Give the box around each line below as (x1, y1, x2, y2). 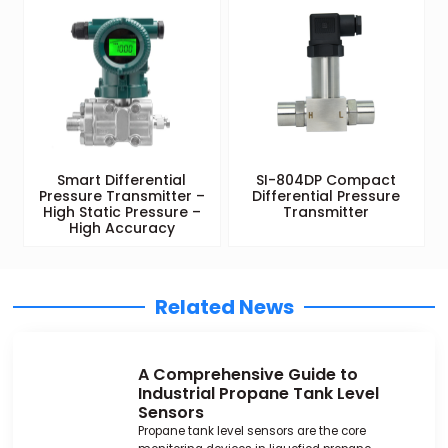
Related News (154, 292, 294, 321)
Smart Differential (57, 169, 187, 190)
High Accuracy (68, 217, 175, 238)
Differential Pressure (252, 185, 401, 206)
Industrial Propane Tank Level (137, 381, 379, 405)
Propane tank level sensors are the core (137, 422, 366, 439)
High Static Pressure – (42, 201, 201, 222)
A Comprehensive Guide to (137, 362, 358, 386)
